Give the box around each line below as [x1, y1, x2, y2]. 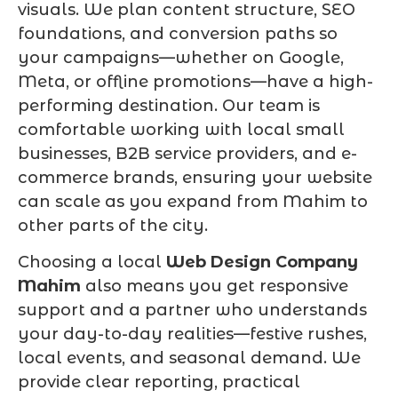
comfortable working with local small [18, 119, 345, 139]
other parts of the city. [18, 215, 208, 235]
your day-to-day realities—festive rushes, [18, 324, 367, 345]
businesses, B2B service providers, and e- [18, 143, 357, 163]
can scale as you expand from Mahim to [18, 191, 368, 211]
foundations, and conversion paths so [18, 23, 338, 44]
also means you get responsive [81, 276, 348, 297]
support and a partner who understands [18, 300, 367, 321]
